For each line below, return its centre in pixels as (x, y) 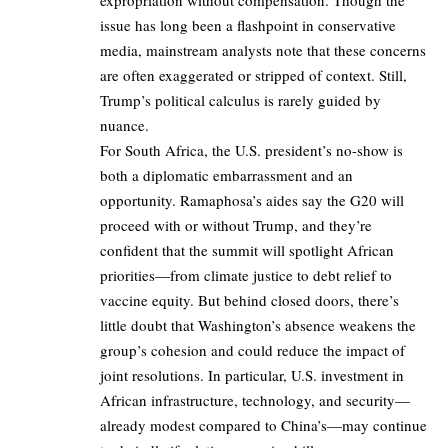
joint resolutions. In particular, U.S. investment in (252, 374)
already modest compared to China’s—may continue (263, 424)
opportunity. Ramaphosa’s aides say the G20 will (252, 199)
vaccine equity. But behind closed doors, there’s (249, 299)
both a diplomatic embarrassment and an (226, 174)
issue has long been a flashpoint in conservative (248, 24)
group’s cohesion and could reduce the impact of (252, 349)
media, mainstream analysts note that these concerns (263, 49)
